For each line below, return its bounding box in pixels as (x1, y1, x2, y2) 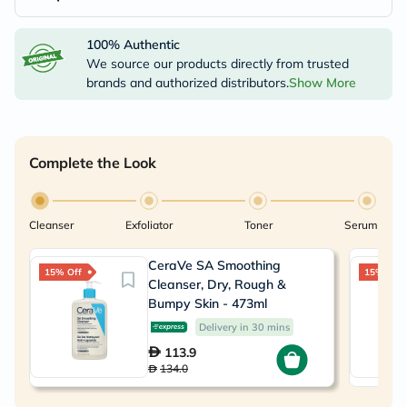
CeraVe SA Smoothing (148, 256, 281, 273)
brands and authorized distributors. (85, 74, 289, 91)
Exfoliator (125, 217, 173, 232)
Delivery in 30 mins (199, 321, 290, 334)
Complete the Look (29, 153, 156, 172)
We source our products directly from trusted (85, 55, 349, 72)
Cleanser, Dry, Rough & (148, 275, 285, 293)
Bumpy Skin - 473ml (148, 294, 267, 312)
